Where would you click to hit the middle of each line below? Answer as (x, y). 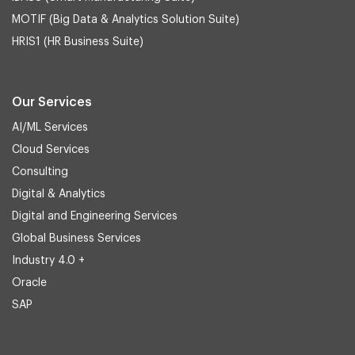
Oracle (29, 283)
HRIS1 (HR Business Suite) (78, 42)
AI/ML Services (50, 128)
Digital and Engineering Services (95, 217)
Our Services (52, 103)
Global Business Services (76, 239)
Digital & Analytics (59, 195)
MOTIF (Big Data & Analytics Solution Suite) (126, 20)
